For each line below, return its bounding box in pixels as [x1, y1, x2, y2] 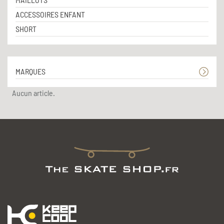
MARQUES [15, 66, 45, 76]
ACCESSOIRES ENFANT [15, 9, 85, 19]
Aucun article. [12, 87, 55, 97]
